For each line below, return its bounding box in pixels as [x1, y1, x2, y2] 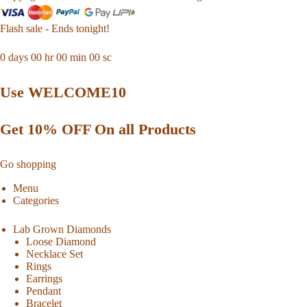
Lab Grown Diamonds [13, 223, 112, 236]
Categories [13, 195, 60, 207]
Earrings [26, 273, 63, 285]
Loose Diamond [26, 236, 97, 248]
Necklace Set [26, 248, 84, 260]
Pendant [26, 285, 62, 297]
